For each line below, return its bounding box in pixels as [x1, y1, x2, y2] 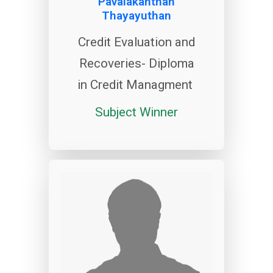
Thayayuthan [102, 9, 171, 23]
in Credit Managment [77, 77, 196, 93]
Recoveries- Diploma [79, 56, 194, 71]
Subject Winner [95, 105, 178, 120]
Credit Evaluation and [78, 35, 195, 50]
